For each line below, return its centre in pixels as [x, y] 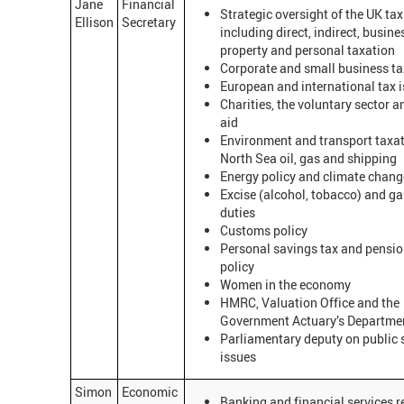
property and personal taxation [308, 50]
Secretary [149, 23]
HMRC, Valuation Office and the [310, 302]
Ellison [94, 23]
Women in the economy [285, 284]
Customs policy [264, 230]
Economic [150, 392]
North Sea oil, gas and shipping [308, 158]
